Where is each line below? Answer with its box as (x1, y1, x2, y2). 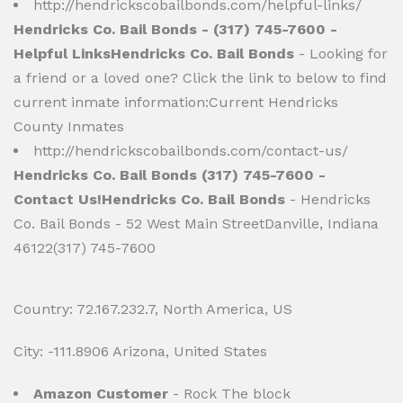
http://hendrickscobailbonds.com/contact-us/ (33, 142, 348, 159)
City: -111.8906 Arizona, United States (13, 343, 267, 360)
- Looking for (294, 45, 388, 62)
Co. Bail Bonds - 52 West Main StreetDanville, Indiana (13, 215, 379, 232)
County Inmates (13, 118, 124, 135)
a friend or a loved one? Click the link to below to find (13, 69, 387, 86)
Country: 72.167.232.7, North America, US (13, 300, 292, 318)
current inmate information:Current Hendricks (13, 94, 338, 111)
